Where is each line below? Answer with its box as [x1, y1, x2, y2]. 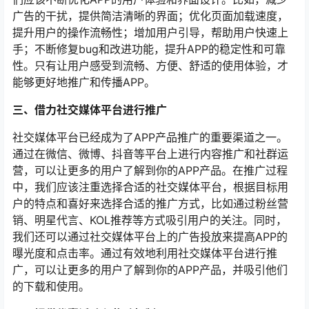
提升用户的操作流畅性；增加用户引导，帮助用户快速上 [12, 26, 288, 40]
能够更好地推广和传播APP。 [12, 75, 155, 90]
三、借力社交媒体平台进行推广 [12, 103, 167, 117]
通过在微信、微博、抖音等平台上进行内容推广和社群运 [12, 147, 288, 161]
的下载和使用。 [12, 279, 90, 294]
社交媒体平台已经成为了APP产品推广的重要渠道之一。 [12, 130, 288, 145]
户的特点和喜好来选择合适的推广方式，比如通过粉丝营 [12, 197, 288, 211]
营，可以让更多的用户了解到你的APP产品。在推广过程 [12, 163, 288, 178]
